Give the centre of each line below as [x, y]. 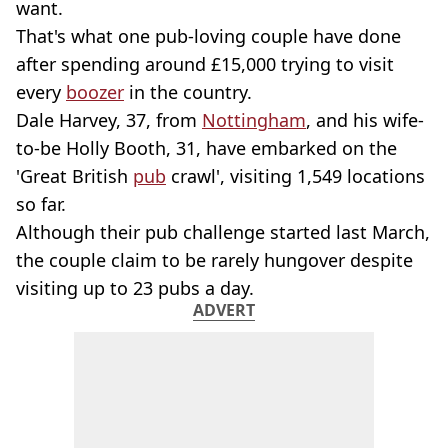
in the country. [188, 92]
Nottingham [254, 120]
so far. [41, 204]
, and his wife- [365, 120]
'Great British [74, 176]
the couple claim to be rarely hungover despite [214, 260]
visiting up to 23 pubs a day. [135, 288]
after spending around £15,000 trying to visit [205, 64]
